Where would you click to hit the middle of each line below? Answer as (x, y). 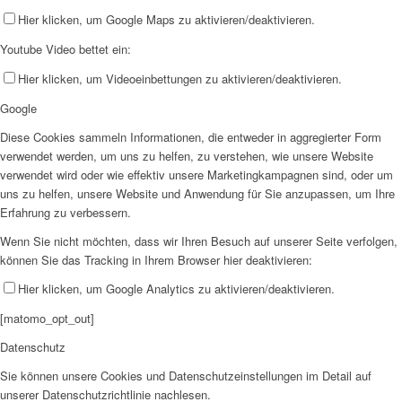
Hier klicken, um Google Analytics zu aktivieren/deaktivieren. (176, 288)
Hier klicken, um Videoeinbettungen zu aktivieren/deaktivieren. (180, 78)
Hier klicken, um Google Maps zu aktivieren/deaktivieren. (166, 20)
